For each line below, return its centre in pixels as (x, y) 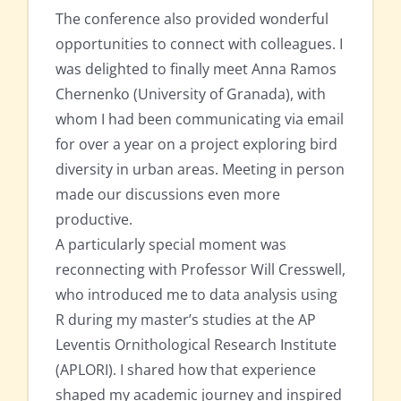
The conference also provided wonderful (192, 19)
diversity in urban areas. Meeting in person (200, 170)
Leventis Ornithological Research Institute (196, 345)
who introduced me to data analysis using (196, 295)
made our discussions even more (168, 195)
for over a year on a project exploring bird (196, 145)
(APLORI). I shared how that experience (186, 370)
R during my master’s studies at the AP (186, 320)
